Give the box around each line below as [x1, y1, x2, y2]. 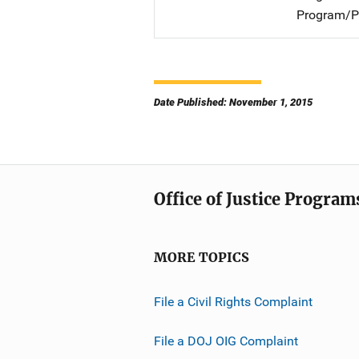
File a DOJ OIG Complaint [154, 333, 298, 349]
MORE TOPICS [154, 250, 249, 265]
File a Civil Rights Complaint [154, 293, 313, 309]
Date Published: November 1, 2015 [154, 96, 313, 108]
